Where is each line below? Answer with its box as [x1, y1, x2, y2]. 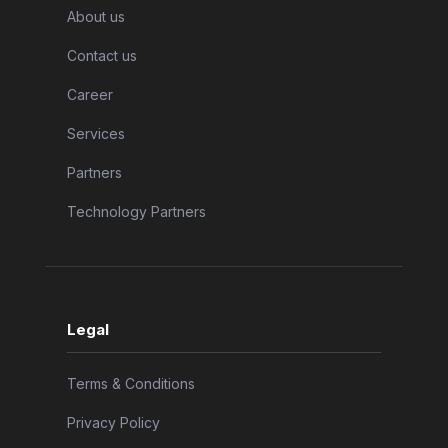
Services [66, 124, 125, 142]
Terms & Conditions [66, 374, 195, 392]
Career [66, 85, 113, 103]
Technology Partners [66, 202, 206, 220]
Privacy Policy [66, 413, 160, 431]
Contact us [66, 46, 137, 64]
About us [66, 7, 125, 25]
